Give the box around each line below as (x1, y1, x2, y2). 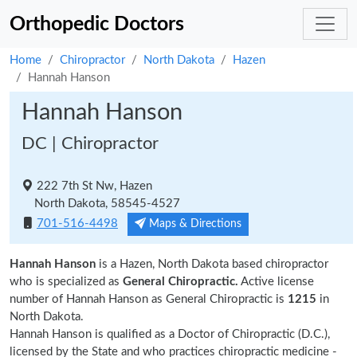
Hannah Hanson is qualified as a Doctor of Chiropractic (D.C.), (10, 328, 330, 340)
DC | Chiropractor (22, 135, 159, 152)
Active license (238, 276, 314, 288)
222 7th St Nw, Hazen (33, 180, 152, 192)
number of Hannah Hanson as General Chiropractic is (10, 293, 284, 305)
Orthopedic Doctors (10, 14, 184, 34)
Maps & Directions (146, 218, 241, 229)
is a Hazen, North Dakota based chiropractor (96, 258, 328, 270)
